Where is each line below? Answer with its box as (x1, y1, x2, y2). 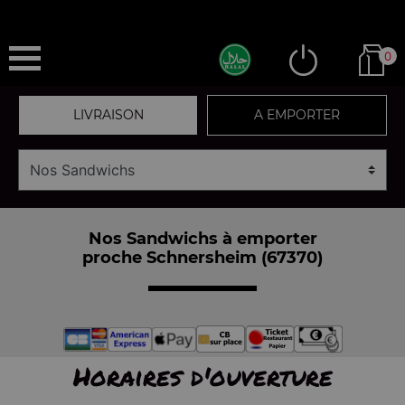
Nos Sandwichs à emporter (88, 228, 317, 249)
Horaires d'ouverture (72, 358, 333, 394)
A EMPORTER (254, 107, 340, 123)
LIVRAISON (72, 107, 144, 123)
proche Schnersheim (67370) (82, 247, 323, 268)
